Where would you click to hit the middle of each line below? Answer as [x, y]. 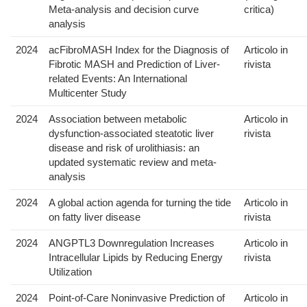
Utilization [70, 272]
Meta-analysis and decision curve [124, 10]
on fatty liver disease [95, 217]
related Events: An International [118, 79]
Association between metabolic [118, 119]
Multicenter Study [88, 93]
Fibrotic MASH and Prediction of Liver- [134, 64]
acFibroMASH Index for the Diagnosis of [139, 50]
